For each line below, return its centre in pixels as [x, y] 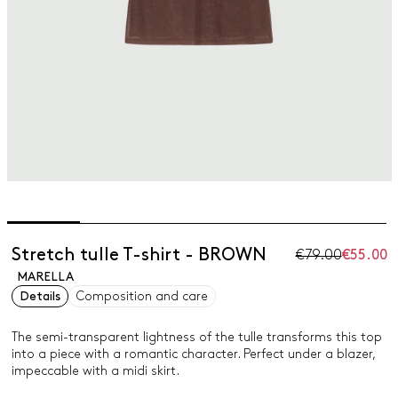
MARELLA [45, 277]
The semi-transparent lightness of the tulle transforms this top [196, 337]
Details [40, 296]
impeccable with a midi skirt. [95, 371]
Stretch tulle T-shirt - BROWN [139, 255]
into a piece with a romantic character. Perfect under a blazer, [193, 354]
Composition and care [142, 296]
